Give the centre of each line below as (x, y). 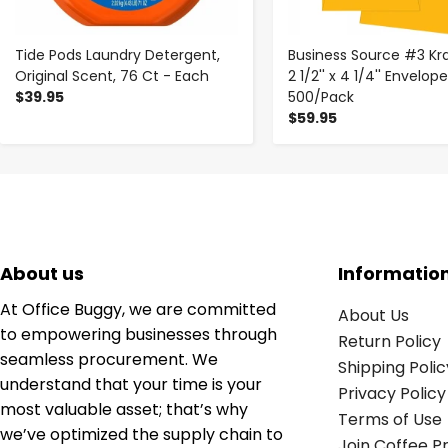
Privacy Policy (391, 393)
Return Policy (389, 341)
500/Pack (320, 96)
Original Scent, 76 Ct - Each (112, 75)
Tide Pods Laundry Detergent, (117, 54)
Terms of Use (389, 419)
